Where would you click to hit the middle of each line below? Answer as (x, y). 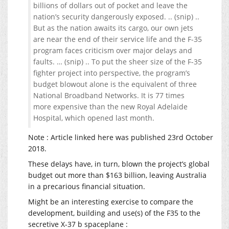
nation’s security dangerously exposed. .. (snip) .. (116, 17)
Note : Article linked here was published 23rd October (121, 138)
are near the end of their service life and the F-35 (118, 39)
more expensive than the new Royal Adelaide (110, 107)
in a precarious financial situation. (87, 187)
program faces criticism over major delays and (113, 51)
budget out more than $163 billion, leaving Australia (117, 175)
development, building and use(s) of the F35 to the (114, 213)
